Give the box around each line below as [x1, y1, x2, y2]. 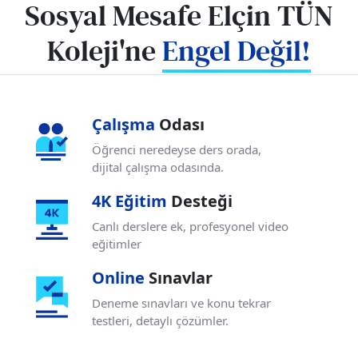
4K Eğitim [92, 189, 171, 212]
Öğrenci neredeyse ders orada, [92, 141, 261, 157]
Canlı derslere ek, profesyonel [92, 217, 258, 234]
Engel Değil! [162, 34, 311, 69]
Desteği [171, 189, 233, 212]
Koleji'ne [47, 34, 162, 69]
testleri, [92, 312, 136, 328]
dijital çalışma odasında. [92, 158, 224, 175]
